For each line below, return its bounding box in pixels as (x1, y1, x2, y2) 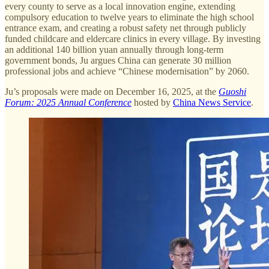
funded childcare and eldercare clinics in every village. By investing (5, 33, 261, 44)
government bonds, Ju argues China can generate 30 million (5, 55, 231, 65)
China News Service (173, 97, 251, 107)
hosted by (131, 97, 173, 107)
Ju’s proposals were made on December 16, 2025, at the (5, 86, 219, 97)
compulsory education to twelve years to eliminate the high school (5, 11, 254, 22)
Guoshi (219, 86, 246, 97)
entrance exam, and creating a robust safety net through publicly (5, 22, 246, 33)
